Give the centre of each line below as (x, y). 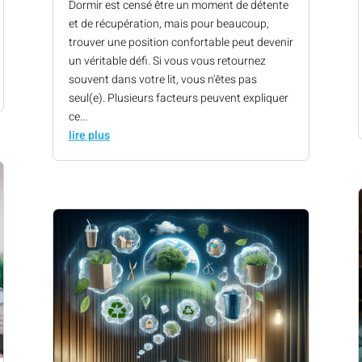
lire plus (89, 135)
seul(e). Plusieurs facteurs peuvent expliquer (178, 98)
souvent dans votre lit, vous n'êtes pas (162, 79)
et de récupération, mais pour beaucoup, (168, 23)
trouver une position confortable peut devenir (181, 42)
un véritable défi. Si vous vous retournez (167, 61)
